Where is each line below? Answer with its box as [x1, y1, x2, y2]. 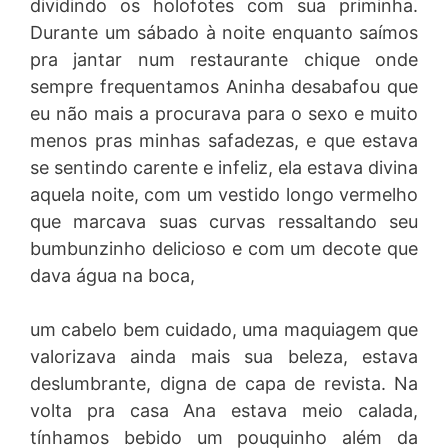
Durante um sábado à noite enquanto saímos [30, 22, 418, 43]
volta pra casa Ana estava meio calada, [30, 400, 418, 421]
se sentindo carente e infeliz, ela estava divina [30, 157, 418, 178]
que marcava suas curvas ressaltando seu [30, 211, 418, 232]
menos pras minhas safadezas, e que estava [30, 130, 418, 151]
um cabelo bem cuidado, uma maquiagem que [30, 319, 418, 340]
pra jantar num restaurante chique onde [30, 49, 418, 70]
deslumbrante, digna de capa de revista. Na [30, 373, 418, 394]
